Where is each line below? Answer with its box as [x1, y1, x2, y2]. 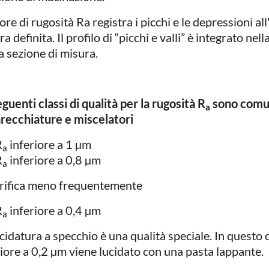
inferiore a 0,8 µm [7, 153, 101, 167]
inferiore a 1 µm [7, 137, 91, 151]
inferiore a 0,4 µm [7, 203, 101, 217]
